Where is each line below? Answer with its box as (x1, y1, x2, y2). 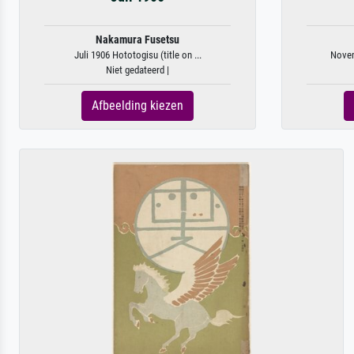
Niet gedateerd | (106, 64, 169, 76)
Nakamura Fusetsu (96, 33, 179, 47)
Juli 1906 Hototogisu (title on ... (73, 49, 201, 61)
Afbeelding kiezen (92, 98, 183, 113)
